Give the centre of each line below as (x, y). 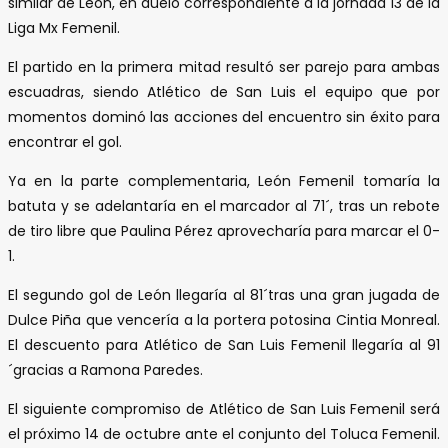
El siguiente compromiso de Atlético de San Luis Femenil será (224, 409)
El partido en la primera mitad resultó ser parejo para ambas (224, 67)
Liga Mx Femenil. (64, 28)
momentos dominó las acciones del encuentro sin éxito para (224, 117)
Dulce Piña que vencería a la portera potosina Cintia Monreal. (224, 320)
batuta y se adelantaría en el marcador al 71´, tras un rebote (224, 206)
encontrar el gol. (65, 142)
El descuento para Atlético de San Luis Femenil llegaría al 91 (224, 345)
